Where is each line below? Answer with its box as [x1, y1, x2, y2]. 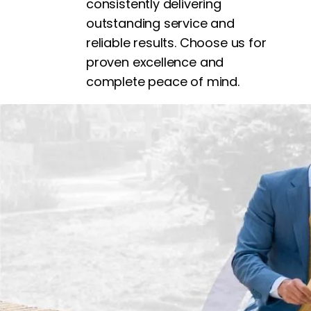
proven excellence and [86, 53, 224, 71]
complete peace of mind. [86, 72, 239, 90]
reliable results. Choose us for [86, 33, 267, 51]
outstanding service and [86, 14, 235, 32]
